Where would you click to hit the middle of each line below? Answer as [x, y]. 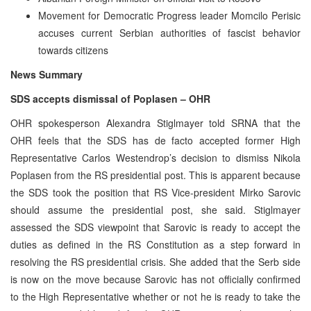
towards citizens [73, 50]
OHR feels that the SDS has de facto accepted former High [155, 140]
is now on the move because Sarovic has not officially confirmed [155, 279]
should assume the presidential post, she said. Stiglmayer [155, 209]
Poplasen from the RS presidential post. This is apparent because [155, 175]
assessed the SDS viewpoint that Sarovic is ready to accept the [155, 227]
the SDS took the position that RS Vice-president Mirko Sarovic [155, 192]
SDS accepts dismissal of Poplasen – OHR [110, 98]
